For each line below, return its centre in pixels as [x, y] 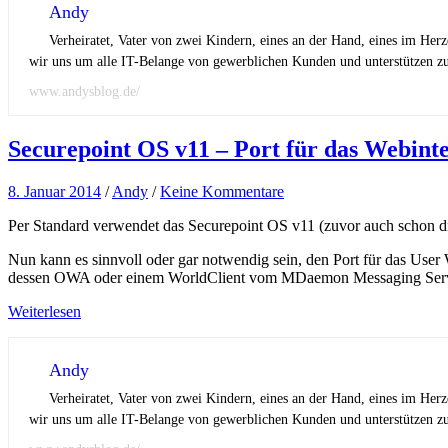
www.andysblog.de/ [84, 92]
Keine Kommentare [222, 191]
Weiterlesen [44, 311]
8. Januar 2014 [54, 191]
